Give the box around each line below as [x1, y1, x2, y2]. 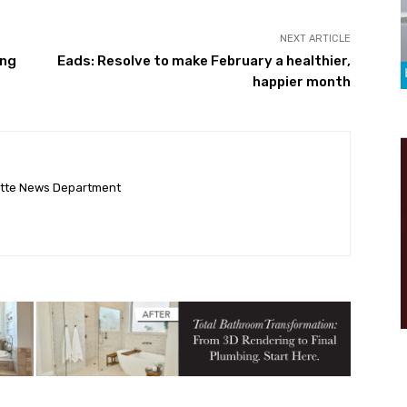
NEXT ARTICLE [279, 32, 351, 45]
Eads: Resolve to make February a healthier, [56, 52, 351, 69]
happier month [252, 73, 351, 90]
